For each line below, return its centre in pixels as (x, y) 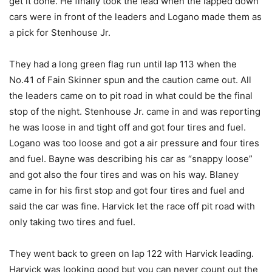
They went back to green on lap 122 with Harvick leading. (131, 254)
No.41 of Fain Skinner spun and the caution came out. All (130, 80)
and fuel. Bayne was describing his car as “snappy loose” (131, 159)
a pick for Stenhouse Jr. (60, 33)
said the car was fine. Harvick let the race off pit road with (132, 206)
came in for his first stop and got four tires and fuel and (127, 191)
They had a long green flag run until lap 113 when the (123, 64)
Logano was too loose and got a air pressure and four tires (134, 143)
